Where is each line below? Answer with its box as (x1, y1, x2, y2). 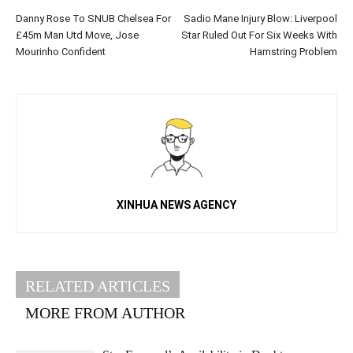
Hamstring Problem (250, 46, 337, 58)
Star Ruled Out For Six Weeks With (181, 29, 337, 42)
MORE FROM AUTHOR (25, 304, 185, 322)
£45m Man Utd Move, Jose (16, 29, 139, 42)
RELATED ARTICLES (25, 277, 170, 295)
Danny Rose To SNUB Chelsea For (16, 13, 171, 25)
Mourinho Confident (16, 46, 106, 58)
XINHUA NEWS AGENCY (117, 199, 236, 212)
